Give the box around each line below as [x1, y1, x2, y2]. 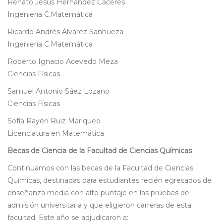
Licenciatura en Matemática [7, 129, 104, 138]
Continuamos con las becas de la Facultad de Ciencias [7, 164, 193, 173]
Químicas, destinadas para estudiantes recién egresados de [7, 176, 212, 185]
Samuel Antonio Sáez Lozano [7, 87, 110, 96]
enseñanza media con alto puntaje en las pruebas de [7, 188, 189, 198]
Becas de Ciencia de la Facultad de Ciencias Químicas [7, 146, 192, 156]
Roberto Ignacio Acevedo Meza [7, 57, 118, 66]
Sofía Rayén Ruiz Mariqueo [7, 116, 101, 126]
